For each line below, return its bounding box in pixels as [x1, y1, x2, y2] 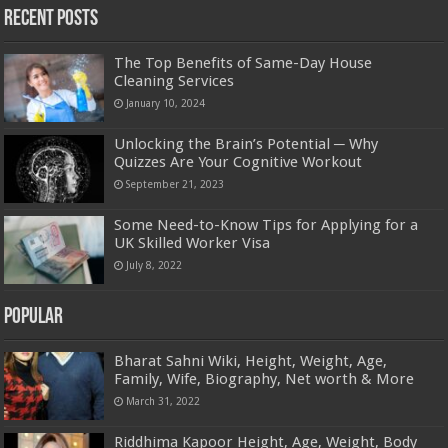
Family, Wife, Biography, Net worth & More [114, 370, 415, 389]
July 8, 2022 [126, 258, 183, 271]
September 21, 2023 [126, 177, 225, 190]
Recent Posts [4, 7, 99, 31]
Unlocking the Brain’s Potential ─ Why [114, 134, 379, 153]
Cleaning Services [114, 71, 235, 90]
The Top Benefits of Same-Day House [114, 53, 373, 72]
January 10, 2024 [126, 96, 206, 109]
